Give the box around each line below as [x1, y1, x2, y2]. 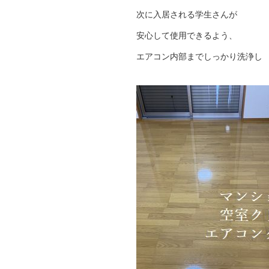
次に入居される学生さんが [136, 10, 237, 19]
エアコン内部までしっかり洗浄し [136, 52, 262, 61]
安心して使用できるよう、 [136, 31, 237, 40]
